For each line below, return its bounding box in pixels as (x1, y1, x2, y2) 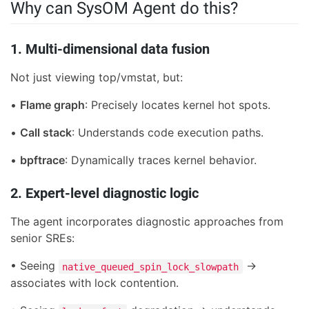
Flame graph (20, 98, 85, 112)
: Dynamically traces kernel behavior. (65, 153, 257, 168)
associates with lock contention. (10, 276, 179, 290)
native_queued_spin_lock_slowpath (62, 261, 239, 272)
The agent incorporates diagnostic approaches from (10, 215, 283, 229)
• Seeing (10, 259, 59, 273)
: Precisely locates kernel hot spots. (85, 98, 270, 112)
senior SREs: (10, 231, 74, 246)
